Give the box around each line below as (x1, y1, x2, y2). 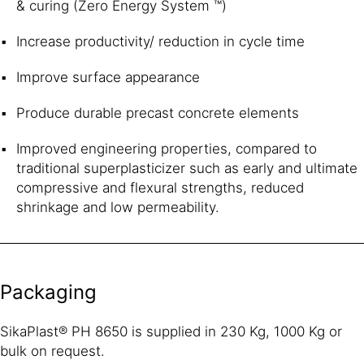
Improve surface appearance (16, 68, 200, 85)
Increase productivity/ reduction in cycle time (16, 32, 305, 50)
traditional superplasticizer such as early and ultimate (16, 159, 357, 176)
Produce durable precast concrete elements (16, 104, 299, 121)
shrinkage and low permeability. (16, 198, 219, 215)
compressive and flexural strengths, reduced (16, 179, 304, 196)
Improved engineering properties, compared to (16, 140, 317, 157)
